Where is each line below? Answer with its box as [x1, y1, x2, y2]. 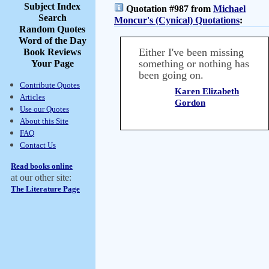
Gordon [175, 98, 206, 107]
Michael [213, 4, 246, 14]
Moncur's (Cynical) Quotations [114, 15, 240, 25]
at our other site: [11, 172, 71, 183]
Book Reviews [23, 47, 81, 57]
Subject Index [24, 1, 80, 11]
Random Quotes [19, 24, 85, 34]
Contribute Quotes [20, 80, 80, 89]
